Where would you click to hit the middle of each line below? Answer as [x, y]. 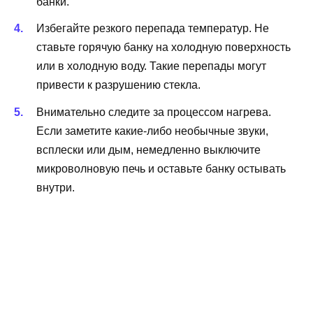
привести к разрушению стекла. [118, 85]
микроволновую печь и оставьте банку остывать [161, 168]
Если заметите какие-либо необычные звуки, [152, 131]
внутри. [56, 187]
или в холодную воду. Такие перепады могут [151, 66]
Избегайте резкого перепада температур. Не [153, 29]
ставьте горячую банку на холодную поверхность [163, 48]
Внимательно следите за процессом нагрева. [154, 112]
